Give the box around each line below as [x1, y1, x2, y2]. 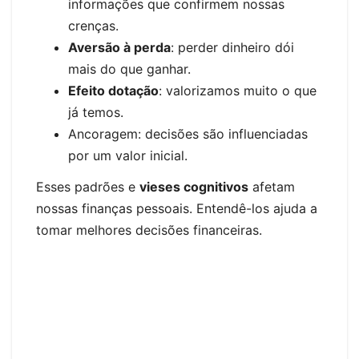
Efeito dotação [68, 82, 159, 99]
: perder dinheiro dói [171, 38, 294, 55]
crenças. [68, 17, 119, 34]
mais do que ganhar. [68, 60, 191, 77]
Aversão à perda [68, 38, 171, 55]
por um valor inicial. [68, 147, 188, 163]
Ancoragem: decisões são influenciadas [68, 125, 308, 142]
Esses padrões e [36, 179, 139, 196]
